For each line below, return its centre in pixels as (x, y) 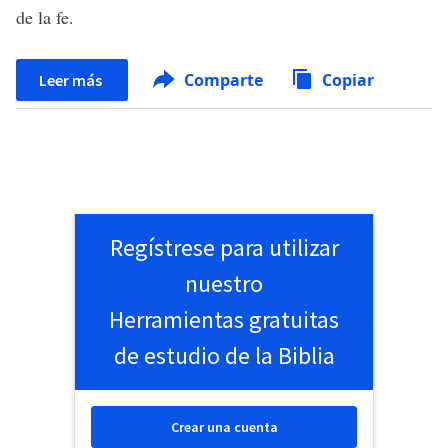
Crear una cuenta (224, 427)
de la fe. (45, 17)
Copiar (348, 80)
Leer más (72, 80)
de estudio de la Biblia (224, 355)
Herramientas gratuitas (224, 319)
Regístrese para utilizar (224, 247)
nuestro (224, 283)
